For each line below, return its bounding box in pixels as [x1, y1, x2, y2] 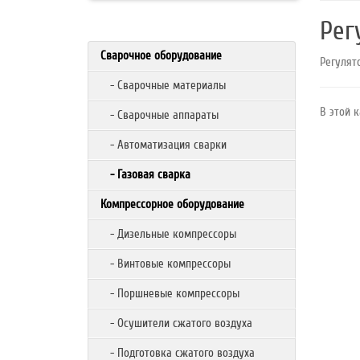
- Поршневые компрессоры [100, 286, 240, 301]
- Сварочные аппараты [100, 108, 219, 122]
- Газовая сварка [100, 167, 191, 182]
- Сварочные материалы [100, 78, 227, 92]
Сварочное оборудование [100, 48, 223, 63]
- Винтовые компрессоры [100, 256, 231, 271]
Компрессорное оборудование [100, 197, 245, 211]
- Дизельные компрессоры [100, 227, 237, 241]
